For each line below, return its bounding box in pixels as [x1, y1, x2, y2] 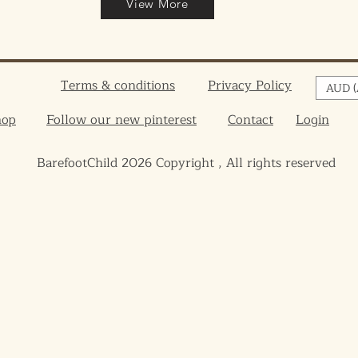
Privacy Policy [208, 75, 292, 96]
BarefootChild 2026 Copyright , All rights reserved [37, 153, 336, 173]
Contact [228, 109, 273, 130]
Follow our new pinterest [46, 109, 197, 130]
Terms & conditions [61, 75, 175, 96]
